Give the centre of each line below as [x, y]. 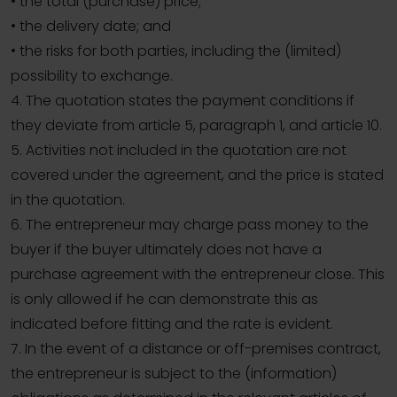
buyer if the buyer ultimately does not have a [166, 250]
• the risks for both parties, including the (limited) [176, 51]
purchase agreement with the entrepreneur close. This [198, 275]
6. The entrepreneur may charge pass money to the [190, 225]
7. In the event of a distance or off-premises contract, [196, 349]
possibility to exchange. [92, 76]
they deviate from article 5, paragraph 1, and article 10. [196, 126]
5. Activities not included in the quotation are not [179, 151]
